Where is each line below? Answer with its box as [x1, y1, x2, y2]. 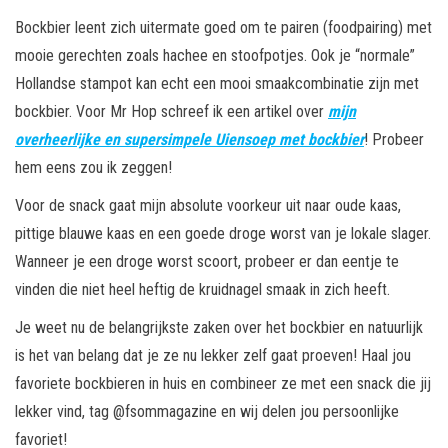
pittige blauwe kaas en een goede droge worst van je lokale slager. [15, 224, 431, 244]
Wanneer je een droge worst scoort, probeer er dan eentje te [15, 252, 399, 272]
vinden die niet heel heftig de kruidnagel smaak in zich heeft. [15, 280, 390, 300]
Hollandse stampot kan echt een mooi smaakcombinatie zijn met [15, 74, 419, 94]
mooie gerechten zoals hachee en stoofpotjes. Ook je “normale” [15, 46, 415, 66]
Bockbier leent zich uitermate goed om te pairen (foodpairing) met [15, 18, 432, 38]
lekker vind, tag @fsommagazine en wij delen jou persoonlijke [15, 402, 399, 422]
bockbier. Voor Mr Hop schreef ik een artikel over [15, 102, 328, 122]
